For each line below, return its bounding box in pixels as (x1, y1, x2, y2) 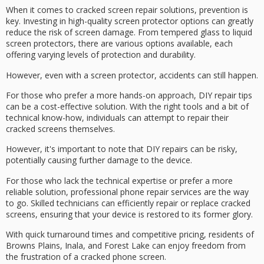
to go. (6, 197, 31, 209)
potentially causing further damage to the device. (6, 154, 192, 166)
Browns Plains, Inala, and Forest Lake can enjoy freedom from (6, 240, 246, 252)
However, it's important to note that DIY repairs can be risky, (6, 143, 237, 155)
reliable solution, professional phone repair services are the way (6, 186, 249, 197)
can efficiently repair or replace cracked (99, 197, 250, 209)
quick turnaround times (25, 229, 113, 240)
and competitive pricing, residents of (113, 229, 254, 240)
